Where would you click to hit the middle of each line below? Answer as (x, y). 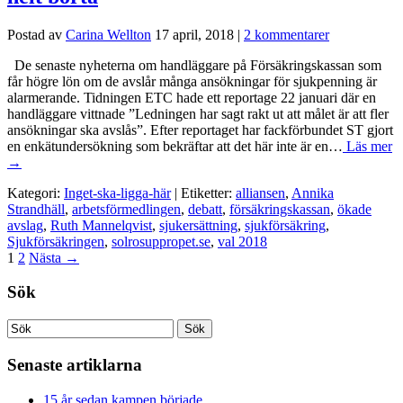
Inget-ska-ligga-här (117, 193)
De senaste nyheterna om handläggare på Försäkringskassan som (194, 65)
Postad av (36, 34)
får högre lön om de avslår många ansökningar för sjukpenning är (192, 81)
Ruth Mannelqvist (101, 225)
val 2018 (242, 241)
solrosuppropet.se (161, 241)
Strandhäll (36, 209)
